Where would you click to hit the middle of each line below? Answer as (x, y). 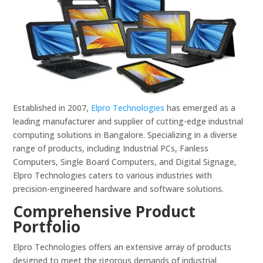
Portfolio (47, 226)
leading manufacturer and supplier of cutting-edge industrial (128, 121)
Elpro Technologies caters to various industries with (113, 175)
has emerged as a (200, 107)
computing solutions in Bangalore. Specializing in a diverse (125, 134)
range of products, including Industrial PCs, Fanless (111, 148)
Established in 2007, (52, 107)
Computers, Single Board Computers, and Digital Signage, (125, 161)
